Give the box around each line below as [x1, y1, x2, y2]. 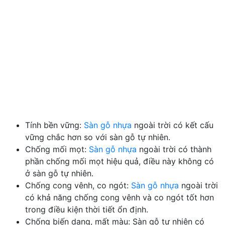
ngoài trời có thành [137, 144, 211, 154]
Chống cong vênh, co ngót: [25, 180, 131, 190]
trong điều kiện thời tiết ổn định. [25, 204, 148, 214]
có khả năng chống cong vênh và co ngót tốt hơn [25, 192, 214, 202]
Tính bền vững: [25, 120, 84, 130]
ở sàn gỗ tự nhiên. [25, 168, 93, 178]
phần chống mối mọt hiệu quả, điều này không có [25, 156, 214, 166]
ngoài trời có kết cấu [132, 120, 213, 130]
